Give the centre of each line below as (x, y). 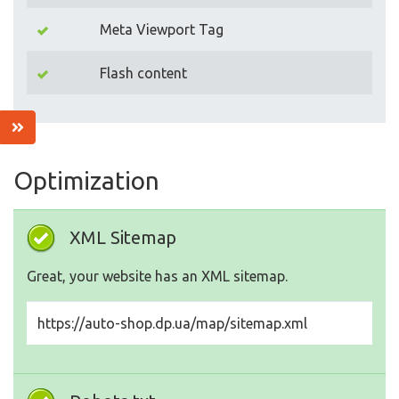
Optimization (86, 181)
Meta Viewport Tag (162, 30)
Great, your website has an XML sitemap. (157, 277)
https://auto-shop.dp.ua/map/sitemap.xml (172, 324)
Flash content (143, 73)
